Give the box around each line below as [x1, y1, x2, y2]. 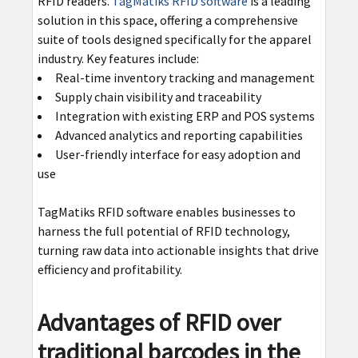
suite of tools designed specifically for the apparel [37, 31, 312, 48]
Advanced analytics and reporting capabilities [54, 127, 303, 144]
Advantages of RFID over [37, 307, 280, 338]
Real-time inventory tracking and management [54, 70, 315, 86]
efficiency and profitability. [37, 261, 182, 278]
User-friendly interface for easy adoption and [54, 146, 300, 163]
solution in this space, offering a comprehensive [37, 12, 298, 29]
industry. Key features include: [37, 50, 199, 67]
